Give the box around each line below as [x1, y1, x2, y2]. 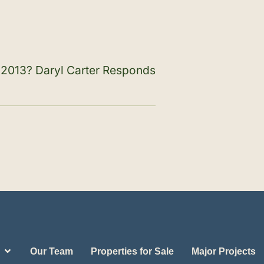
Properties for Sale [90, 246, 174, 256]
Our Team [29, 246, 73, 256]
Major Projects [191, 246, 256, 256]
